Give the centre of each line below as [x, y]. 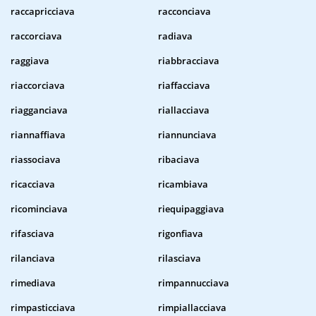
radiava [175, 36]
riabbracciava [189, 61]
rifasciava [32, 234]
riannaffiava [38, 135]
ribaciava [179, 160]
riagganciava [39, 110]
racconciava [184, 12]
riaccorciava [38, 86]
